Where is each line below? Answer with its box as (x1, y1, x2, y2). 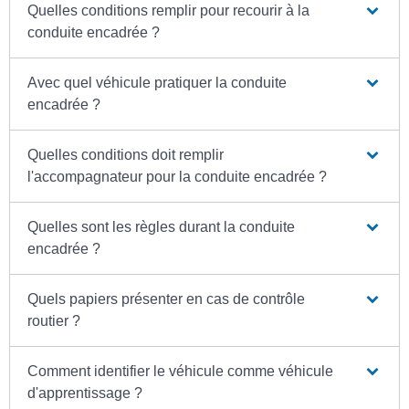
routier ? (27, 313, 81, 329)
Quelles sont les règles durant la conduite (27, 219, 296, 235)
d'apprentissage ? (27, 385, 143, 401)
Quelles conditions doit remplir (27, 147, 225, 163)
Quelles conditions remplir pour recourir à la (27, 3, 310, 18)
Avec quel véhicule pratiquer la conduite (27, 75, 288, 90)
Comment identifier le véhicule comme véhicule (27, 363, 334, 379)
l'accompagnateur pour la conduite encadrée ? (27, 169, 328, 184)
